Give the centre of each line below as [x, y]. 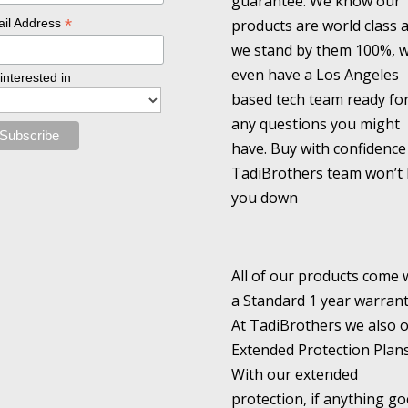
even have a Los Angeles [315, 74]
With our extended [294, 374]
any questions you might [315, 123]
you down [264, 197]
